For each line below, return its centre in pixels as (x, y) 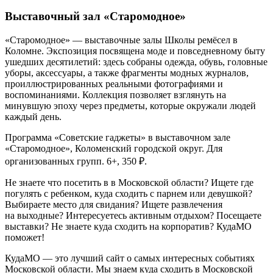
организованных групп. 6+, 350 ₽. (76, 161)
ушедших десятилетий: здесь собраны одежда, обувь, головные (136, 62)
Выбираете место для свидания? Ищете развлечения (114, 204)
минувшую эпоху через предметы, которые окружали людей (130, 105)
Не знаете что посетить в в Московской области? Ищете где (129, 182)
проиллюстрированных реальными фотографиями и (114, 83)
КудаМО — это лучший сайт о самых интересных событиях (130, 258)
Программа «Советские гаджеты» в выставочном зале (118, 137)
